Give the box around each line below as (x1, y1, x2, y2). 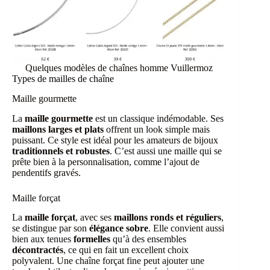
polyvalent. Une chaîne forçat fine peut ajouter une (12, 256, 204, 266)
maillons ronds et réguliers (114, 212, 221, 223)
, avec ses (75, 212, 114, 223)
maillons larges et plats (12, 124, 104, 134)
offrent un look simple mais (104, 124, 210, 134)
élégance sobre (89, 223, 148, 234)
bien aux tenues (12, 234, 74, 245)
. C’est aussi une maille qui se (110, 145, 222, 156)
